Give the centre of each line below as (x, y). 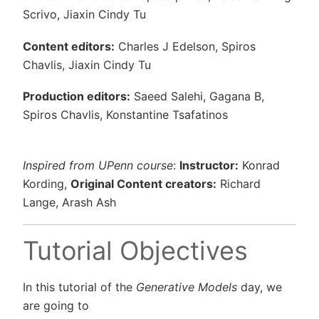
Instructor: (209, 165)
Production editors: (77, 96)
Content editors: (69, 46)
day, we (260, 287)
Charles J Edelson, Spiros (185, 46)
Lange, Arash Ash (69, 202)
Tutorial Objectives (135, 250)
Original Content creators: (143, 183)
